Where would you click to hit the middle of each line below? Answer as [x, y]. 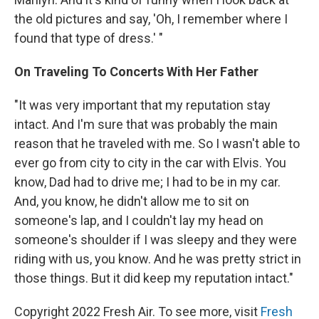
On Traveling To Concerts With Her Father [136, 72]
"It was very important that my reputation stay [142, 105]
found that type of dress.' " [89, 38]
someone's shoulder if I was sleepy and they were [156, 240]
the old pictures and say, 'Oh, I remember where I [151, 19]
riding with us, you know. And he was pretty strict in [158, 259]
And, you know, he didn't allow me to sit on [132, 201]
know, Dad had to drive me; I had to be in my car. [147, 182]
